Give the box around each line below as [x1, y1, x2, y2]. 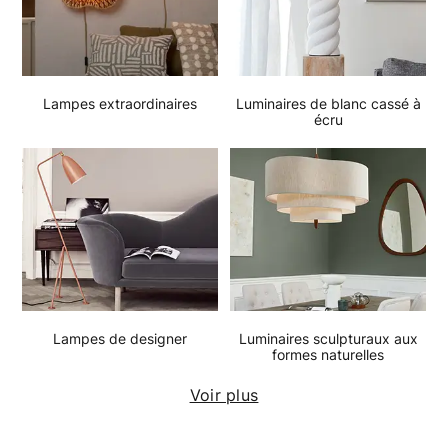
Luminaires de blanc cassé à [235, 93, 421, 113]
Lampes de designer [53, 328, 187, 348]
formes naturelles [272, 344, 384, 364]
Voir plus [189, 383, 259, 406]
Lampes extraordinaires [43, 93, 197, 113]
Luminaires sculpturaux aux [238, 328, 418, 348]
